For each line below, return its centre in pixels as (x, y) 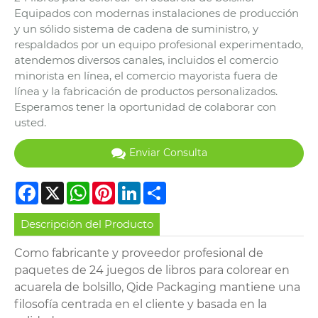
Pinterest (139, 187)
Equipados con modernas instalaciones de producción (157, 13)
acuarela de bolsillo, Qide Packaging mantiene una (157, 287)
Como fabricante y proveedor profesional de (139, 253)
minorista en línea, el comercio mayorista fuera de (146, 75)
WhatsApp (118, 187)
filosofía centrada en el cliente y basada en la (141, 305)
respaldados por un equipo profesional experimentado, (159, 44)
